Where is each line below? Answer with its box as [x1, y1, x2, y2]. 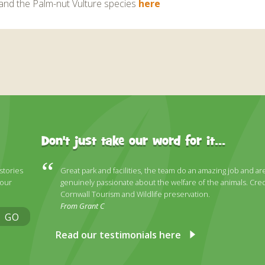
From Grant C [60, 200, 105, 211]
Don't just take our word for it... [41, 135, 226, 149]
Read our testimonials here [56, 228, 182, 242]
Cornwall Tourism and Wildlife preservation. [60, 188, 211, 199]
